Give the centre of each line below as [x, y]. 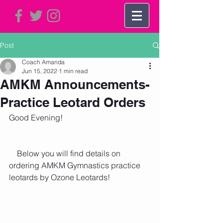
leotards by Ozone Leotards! [59, 177]
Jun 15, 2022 [40, 71]
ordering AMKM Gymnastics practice [76, 165]
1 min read [73, 71]
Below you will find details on [13, 153]
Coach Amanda [43, 62]
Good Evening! [36, 117]
